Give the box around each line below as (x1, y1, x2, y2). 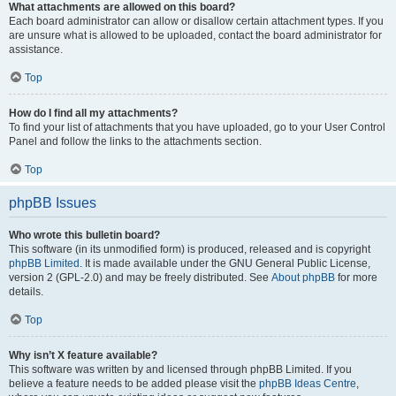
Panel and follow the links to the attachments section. (9, 135, 262, 148)
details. (9, 286, 43, 298)
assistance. (9, 43, 63, 56)
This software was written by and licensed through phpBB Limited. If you (9, 363, 352, 376)
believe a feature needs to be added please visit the (9, 377, 259, 390)
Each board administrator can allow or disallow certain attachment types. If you (9, 15, 384, 27)
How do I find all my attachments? (9, 107, 178, 119)
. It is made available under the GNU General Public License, (80, 257, 370, 270)
